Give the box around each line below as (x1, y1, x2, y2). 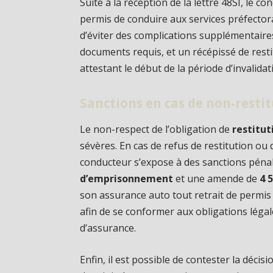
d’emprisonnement (80, 172, 174, 186)
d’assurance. (80, 221, 136, 235)
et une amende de (173, 172, 260, 186)
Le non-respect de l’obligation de (80, 122, 233, 136)
